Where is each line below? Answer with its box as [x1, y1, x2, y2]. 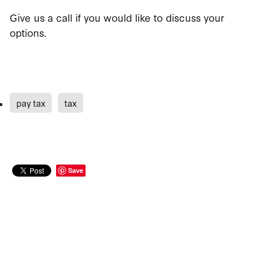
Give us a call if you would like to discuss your [10, 10, 224, 25]
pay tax [16, 96, 45, 110]
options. [10, 25, 46, 40]
